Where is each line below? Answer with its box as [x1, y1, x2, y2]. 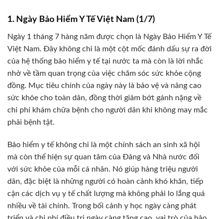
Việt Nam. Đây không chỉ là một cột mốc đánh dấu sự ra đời [7, 45, 212, 53]
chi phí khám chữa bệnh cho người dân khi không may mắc [7, 106, 208, 114]
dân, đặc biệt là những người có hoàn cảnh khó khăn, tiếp [7, 177, 203, 186]
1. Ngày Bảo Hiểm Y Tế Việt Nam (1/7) [7, 15, 155, 24]
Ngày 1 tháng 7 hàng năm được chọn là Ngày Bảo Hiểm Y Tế [7, 33, 211, 41]
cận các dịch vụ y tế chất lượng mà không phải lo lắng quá [7, 190, 205, 198]
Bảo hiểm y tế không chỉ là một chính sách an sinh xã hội [7, 141, 200, 149]
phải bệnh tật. [7, 118, 55, 127]
